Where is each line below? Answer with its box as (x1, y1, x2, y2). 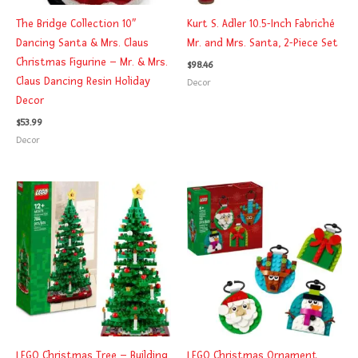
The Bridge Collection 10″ (16, 16, 136, 30)
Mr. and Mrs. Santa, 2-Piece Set (187, 35, 338, 50)
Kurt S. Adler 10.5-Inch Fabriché (187, 16, 335, 30)
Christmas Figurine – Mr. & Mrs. (16, 54, 168, 69)
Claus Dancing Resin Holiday (16, 74, 150, 88)
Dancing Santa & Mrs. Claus (16, 35, 149, 50)
